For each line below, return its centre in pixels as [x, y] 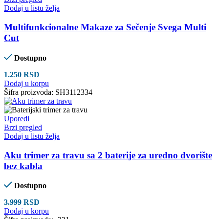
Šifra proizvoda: [30, 92]
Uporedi [17, 118]
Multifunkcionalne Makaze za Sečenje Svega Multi [105, 27]
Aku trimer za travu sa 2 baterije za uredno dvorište [108, 155]
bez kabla [23, 166]
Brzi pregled [23, 127]
